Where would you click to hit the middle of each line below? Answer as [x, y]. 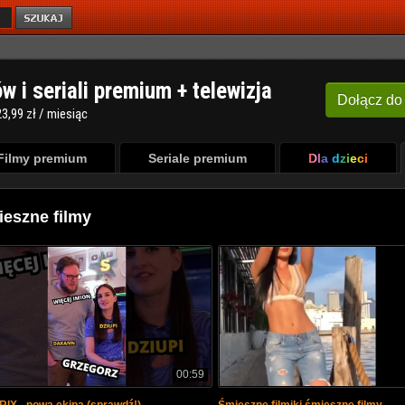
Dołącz [360, 100]
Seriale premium [197, 158]
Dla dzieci [338, 158]
